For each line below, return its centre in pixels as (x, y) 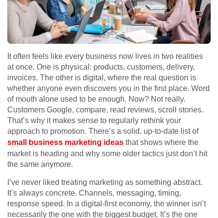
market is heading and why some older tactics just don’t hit (107, 154)
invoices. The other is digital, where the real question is (102, 78)
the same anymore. (40, 164)
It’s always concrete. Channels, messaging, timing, (94, 193)
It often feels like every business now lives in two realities (105, 56)
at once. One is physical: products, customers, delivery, (101, 67)
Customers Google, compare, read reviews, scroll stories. (105, 110)
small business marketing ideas (65, 143)
